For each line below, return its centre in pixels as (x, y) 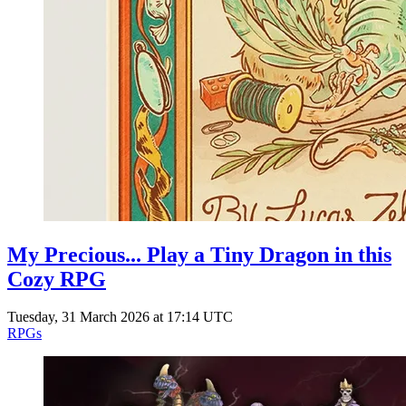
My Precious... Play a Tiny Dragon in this (199, 254)
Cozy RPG (57, 279)
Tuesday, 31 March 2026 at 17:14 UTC (120, 317)
